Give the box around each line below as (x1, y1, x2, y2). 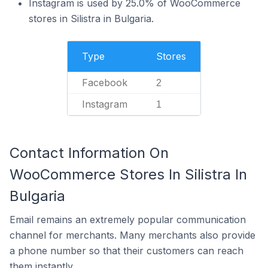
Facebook (82, 77, 127, 89)
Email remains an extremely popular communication (10, 214, 246, 226)
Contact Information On (10, 144, 169, 162)
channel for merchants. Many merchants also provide (10, 229, 255, 241)
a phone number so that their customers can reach (10, 245, 243, 257)
